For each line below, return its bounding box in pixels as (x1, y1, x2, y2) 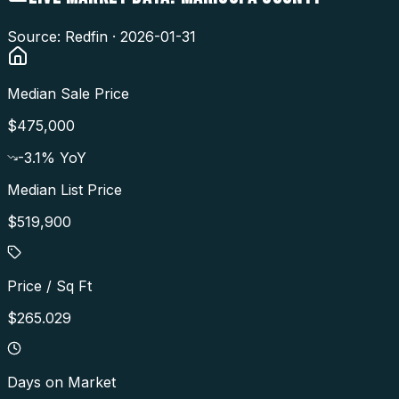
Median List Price (7, 180, 122, 199)
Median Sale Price (7, 84, 129, 102)
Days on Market (7, 372, 116, 391)
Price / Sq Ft (7, 276, 92, 295)
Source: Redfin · (7, 27, 120, 45)
